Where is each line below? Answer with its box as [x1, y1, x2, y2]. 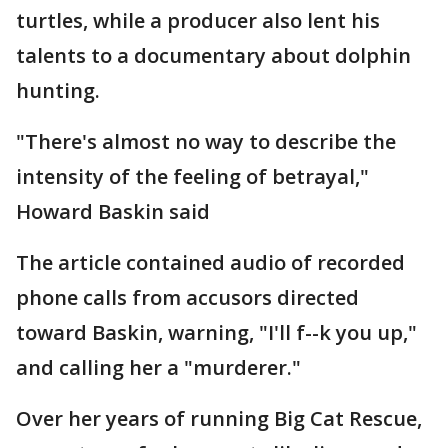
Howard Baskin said [16, 198, 210, 226]
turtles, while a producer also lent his [16, 7, 380, 35]
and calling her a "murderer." [16, 354, 301, 382]
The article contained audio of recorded [16, 249, 405, 277]
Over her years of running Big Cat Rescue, [16, 405, 422, 433]
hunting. [16, 77, 100, 105]
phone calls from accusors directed [16, 284, 359, 312]
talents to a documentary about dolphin [16, 42, 411, 70]
